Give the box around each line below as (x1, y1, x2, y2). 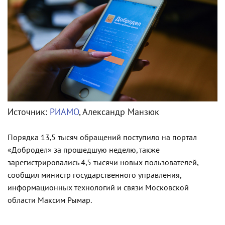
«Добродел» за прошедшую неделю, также (8, 145, 160, 155)
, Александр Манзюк (79, 106, 159, 118)
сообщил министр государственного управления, (8, 170, 181, 180)
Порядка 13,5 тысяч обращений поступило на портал (8, 133, 197, 142)
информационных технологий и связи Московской (8, 183, 189, 192)
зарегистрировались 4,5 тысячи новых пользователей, (8, 158, 198, 167)
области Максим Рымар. (8, 195, 92, 205)
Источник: (8, 106, 50, 118)
